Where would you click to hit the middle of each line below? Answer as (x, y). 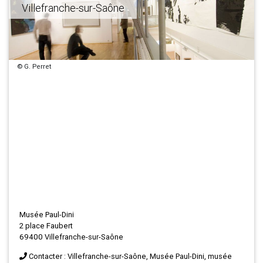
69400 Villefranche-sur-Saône (71, 237)
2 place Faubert (46, 226)
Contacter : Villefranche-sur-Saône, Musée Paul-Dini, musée (130, 257)
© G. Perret (35, 66)
